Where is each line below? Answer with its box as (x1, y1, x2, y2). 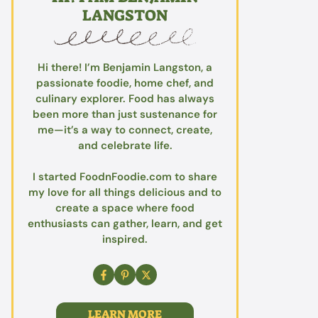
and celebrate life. (77, 138, 172, 153)
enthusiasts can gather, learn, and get (28, 216, 222, 231)
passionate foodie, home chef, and (36, 75, 214, 90)
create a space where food (55, 201, 194, 216)
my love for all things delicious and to (28, 185, 221, 200)
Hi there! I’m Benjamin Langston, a (38, 60, 212, 75)
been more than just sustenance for (33, 106, 217, 121)
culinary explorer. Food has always (35, 91, 214, 106)
